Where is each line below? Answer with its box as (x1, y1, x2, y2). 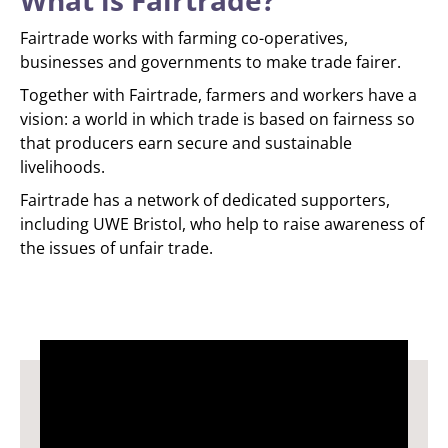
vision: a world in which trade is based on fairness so (20, 108, 415, 130)
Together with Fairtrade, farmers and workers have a (20, 84, 417, 106)
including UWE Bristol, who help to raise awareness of (20, 213, 424, 235)
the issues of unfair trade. (20, 237, 213, 259)
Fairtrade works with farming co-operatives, (20, 27, 348, 49)
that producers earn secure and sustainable (20, 132, 352, 154)
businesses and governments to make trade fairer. (20, 51, 401, 73)
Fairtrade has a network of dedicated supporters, (20, 189, 390, 211)
